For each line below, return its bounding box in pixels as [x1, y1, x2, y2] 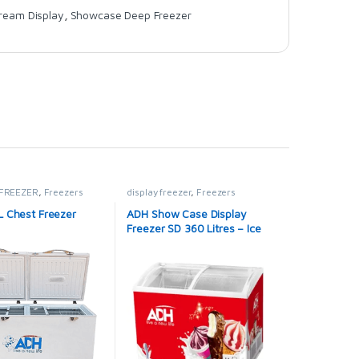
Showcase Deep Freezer [70, 7, 192, 22]
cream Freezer [127, 236, 200, 250]
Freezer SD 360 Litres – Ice [127, 221, 261, 236]
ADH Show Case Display [127, 207, 247, 221]
